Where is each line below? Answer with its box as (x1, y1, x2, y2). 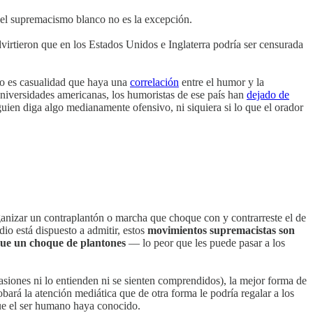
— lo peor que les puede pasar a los (126, 237, 285, 249)
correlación (130, 75, 179, 88)
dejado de (247, 88, 289, 101)
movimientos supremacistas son (147, 224, 295, 237)
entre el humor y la (179, 75, 264, 88)
